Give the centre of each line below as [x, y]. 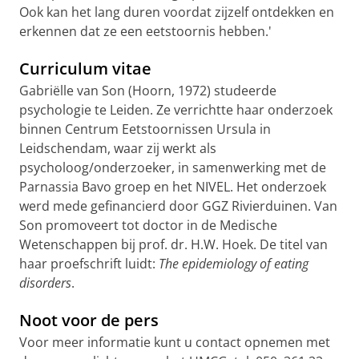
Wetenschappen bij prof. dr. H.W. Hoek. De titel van [173, 244]
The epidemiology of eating [234, 264]
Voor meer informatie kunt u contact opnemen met [175, 342]
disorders [45, 283]
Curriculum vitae [85, 69]
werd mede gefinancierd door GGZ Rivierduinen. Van [178, 206]
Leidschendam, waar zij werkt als [118, 148]
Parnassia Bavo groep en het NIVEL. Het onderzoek [173, 187]
